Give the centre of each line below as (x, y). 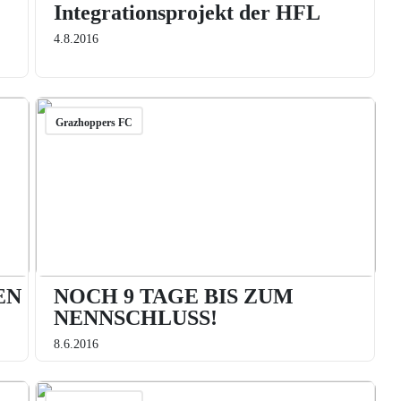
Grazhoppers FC (94, 123)
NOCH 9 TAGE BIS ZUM (173, 296)
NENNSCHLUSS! (135, 318)
